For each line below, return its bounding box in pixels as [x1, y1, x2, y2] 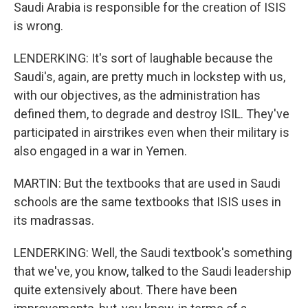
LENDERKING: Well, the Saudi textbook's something [14, 245, 292, 260]
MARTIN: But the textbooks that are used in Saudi [14, 176, 280, 190]
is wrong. [14, 19, 63, 33]
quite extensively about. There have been [14, 283, 237, 297]
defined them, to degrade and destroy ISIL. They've [14, 107, 289, 121]
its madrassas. [14, 213, 94, 228]
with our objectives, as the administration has [14, 88, 261, 102]
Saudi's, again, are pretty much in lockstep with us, [14, 69, 285, 84]
